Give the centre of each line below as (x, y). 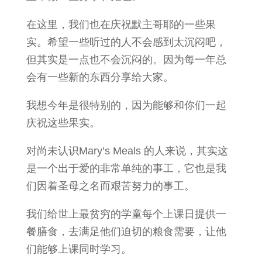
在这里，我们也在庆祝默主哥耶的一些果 (121, 25)
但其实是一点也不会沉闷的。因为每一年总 (126, 60)
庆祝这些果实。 (63, 123)
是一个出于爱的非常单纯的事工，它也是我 (126, 168)
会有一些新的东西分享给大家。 (100, 77)
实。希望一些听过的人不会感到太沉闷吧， (126, 42)
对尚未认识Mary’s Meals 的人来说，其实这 (127, 151)
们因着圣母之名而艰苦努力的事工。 (110, 186)
